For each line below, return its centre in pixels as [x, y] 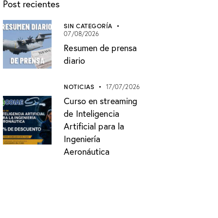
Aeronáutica [87, 151]
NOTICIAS [79, 86]
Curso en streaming [101, 100]
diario [74, 61]
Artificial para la [94, 126]
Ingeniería [82, 138]
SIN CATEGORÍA [88, 26]
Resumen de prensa [100, 48]
